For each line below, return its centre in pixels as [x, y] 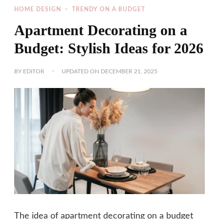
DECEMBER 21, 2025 [129, 71]
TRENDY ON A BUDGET [109, 9]
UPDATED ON [81, 71]
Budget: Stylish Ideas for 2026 [109, 48]
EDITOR [34, 71]
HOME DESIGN [38, 9]
